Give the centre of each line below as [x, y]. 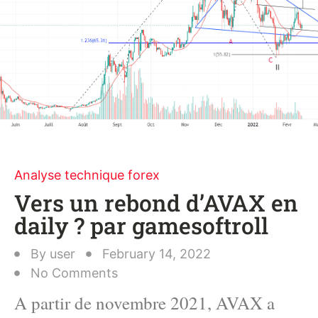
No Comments [74, 273]
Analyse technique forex [87, 175]
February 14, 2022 [157, 254]
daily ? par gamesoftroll [141, 225]
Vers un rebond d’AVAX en [156, 203]
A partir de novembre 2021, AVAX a [144, 303]
